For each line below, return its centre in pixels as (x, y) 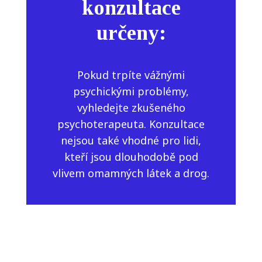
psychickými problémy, (131, 92)
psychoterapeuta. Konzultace (131, 124)
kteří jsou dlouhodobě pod (131, 157)
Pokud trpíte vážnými (131, 75)
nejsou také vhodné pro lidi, (131, 141)
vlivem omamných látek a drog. (131, 173)
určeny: (131, 33)
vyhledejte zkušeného (131, 108)
